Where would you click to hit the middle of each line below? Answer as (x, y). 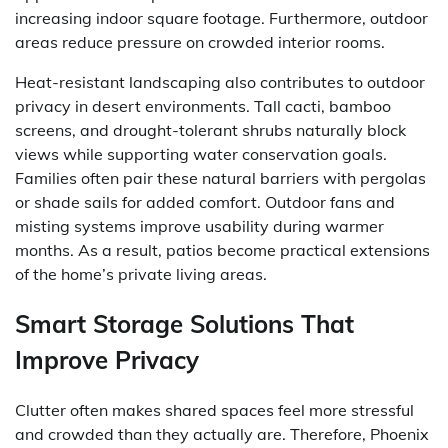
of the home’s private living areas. (141, 273)
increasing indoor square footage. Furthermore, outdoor (221, 17)
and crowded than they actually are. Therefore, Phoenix (222, 433)
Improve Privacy (107, 359)
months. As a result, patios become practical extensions (222, 249)
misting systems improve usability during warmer (199, 225)
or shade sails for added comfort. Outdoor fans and (205, 201)
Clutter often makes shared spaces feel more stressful (214, 409)
